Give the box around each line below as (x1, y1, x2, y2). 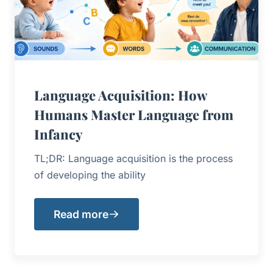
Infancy (34, 125, 83, 144)
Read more (54, 208, 108, 221)
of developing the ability (34, 169, 146, 182)
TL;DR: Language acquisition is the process (34, 152, 233, 165)
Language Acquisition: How (34, 86, 207, 105)
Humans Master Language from (34, 105, 233, 124)
